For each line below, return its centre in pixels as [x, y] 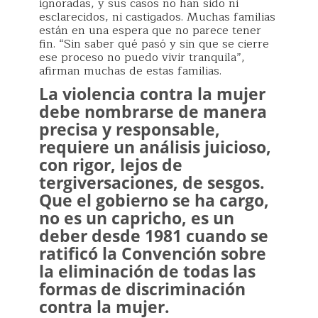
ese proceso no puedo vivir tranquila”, [142, 57]
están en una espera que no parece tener [150, 31]
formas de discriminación [142, 289]
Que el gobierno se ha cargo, [154, 200]
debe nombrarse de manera [153, 111]
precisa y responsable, [130, 129]
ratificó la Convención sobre [153, 253]
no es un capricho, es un [137, 218]
